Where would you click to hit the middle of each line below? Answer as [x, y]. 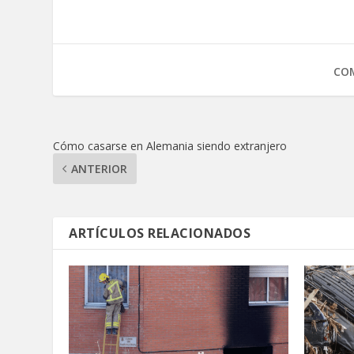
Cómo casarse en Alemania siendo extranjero [170, 145]
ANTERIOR [100, 168]
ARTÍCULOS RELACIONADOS [160, 233]
